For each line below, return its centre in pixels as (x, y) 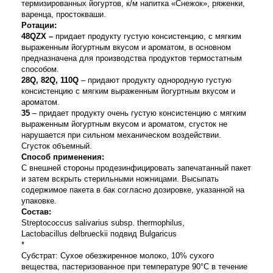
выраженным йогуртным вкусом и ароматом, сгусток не (124, 124)
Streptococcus (47, 223)
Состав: (36, 212)
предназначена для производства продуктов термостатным (132, 58)
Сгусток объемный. (57, 146)
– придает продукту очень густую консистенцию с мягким (139, 113)
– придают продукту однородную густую (155, 80)
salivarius (92, 223)
